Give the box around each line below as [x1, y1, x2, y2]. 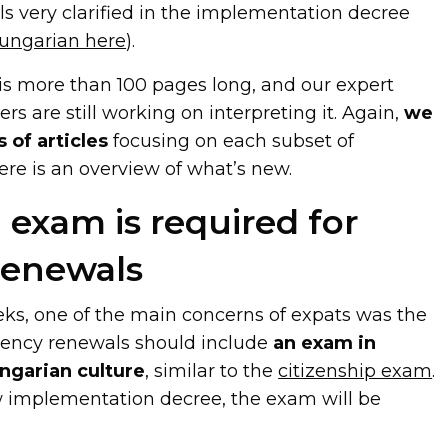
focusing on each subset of [108, 129, 355, 152]
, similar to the [145, 359, 279, 382]
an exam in [273, 331, 377, 354]
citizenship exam [278, 359, 433, 382]
